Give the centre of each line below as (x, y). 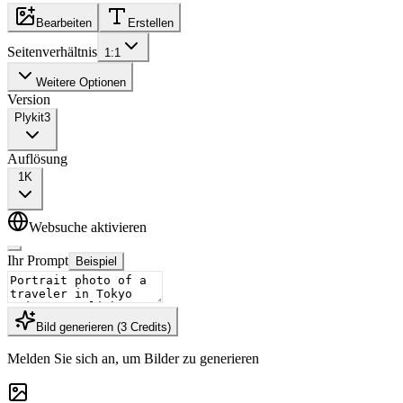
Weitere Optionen (81, 83)
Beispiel (96, 262)
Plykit (29, 118)
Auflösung (37, 159)
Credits (149, 327)
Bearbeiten (64, 23)
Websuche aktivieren (88, 228)
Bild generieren (75, 327)
